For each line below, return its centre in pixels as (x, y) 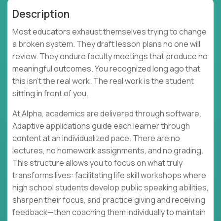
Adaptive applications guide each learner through (101, 126)
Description (41, 14)
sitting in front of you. (50, 93)
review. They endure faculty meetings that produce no (110, 56)
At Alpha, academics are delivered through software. (107, 114)
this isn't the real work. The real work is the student (103, 81)
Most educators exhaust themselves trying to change (110, 32)
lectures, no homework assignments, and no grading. (108, 151)
